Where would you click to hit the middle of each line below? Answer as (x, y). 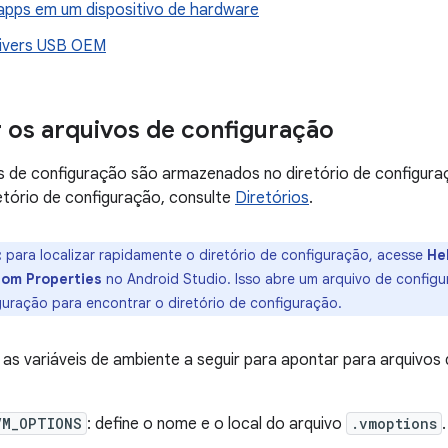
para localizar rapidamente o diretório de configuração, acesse (214, 255)
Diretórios (272, 198)
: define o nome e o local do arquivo (216, 424)
